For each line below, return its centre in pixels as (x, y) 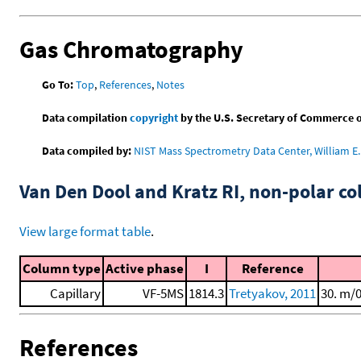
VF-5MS (163, 293)
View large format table (85, 232)
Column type (62, 268)
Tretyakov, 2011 (272, 293)
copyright (154, 118)
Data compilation (86, 118)
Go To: (58, 85)
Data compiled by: (87, 151)
